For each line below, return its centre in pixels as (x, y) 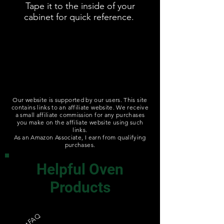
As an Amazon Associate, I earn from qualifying (80, 137)
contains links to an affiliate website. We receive (80, 107)
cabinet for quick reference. (80, 17)
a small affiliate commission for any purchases (80, 115)
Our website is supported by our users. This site (80, 100)
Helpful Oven (80, 169)
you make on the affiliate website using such (80, 122)
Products (80, 187)
